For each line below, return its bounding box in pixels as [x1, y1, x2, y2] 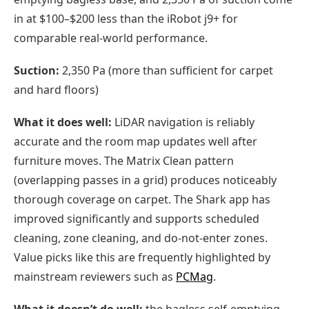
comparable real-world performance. [14, 30, 208, 46]
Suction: [14, 62, 59, 78]
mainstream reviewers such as [14, 268, 176, 284]
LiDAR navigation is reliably [112, 114, 255, 130]
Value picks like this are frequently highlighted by [14, 249, 270, 265]
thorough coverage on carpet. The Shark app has [14, 191, 270, 207]
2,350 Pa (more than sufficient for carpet [59, 62, 273, 78]
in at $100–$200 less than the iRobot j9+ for [14, 10, 238, 26]
